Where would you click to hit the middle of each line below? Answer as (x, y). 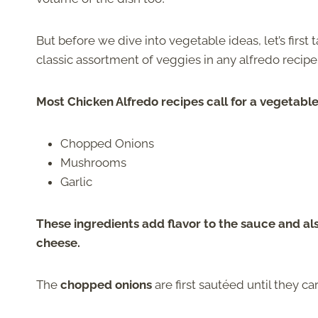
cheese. (58, 243)
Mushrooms (93, 163)
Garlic (76, 182)
